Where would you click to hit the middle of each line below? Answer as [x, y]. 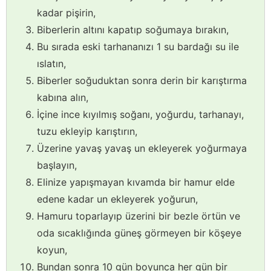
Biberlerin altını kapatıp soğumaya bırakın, [133, 29]
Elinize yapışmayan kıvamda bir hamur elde [136, 182]
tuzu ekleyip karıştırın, [87, 131]
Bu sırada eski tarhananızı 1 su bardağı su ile [138, 46]
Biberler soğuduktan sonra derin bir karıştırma [142, 80]
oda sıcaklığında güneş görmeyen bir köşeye [139, 233]
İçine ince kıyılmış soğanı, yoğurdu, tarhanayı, [140, 114]
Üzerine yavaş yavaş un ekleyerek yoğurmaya [142, 148]
